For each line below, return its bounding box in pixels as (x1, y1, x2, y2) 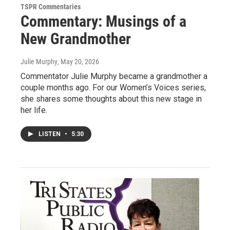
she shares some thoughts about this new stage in (21, 93, 202, 104)
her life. (21, 105, 47, 115)
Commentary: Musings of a (21, 12, 186, 30)
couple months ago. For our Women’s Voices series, (21, 82, 206, 92)
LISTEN (39, 130, 62, 138)
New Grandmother (21, 29, 131, 48)
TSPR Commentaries (21, 2, 81, 11)
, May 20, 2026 (57, 57, 99, 66)
